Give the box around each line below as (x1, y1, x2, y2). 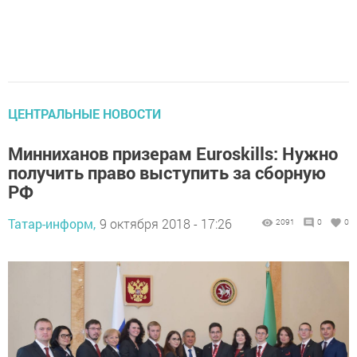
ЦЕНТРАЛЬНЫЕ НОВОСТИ (8, 105, 161, 123)
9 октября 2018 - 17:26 (100, 215, 232, 233)
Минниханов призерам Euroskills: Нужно (8, 142, 338, 166)
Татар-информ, (8, 215, 96, 233)
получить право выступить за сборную (8, 161, 326, 185)
